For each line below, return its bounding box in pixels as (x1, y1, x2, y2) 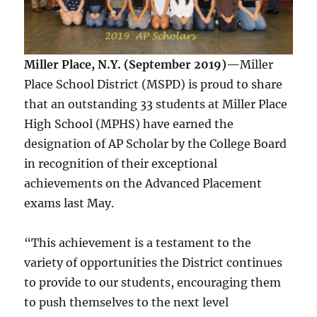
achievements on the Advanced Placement (24, 176, 263, 191)
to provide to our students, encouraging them (24, 275, 282, 290)
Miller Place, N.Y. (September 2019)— (24, 57, 241, 72)
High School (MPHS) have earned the (24, 117, 234, 132)
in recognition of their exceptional (24, 156, 218, 171)
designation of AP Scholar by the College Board (24, 137, 287, 151)
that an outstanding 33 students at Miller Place (24, 97, 288, 112)
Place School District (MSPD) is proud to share (24, 77, 283, 92)
